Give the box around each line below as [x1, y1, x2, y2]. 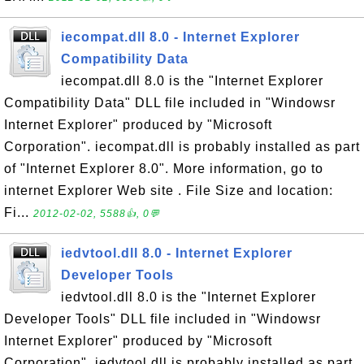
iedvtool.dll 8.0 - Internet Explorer [61, 246, 292, 260]
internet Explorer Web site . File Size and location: [4, 184, 333, 197]
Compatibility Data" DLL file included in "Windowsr [4, 96, 336, 110]
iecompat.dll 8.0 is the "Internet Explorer [61, 74, 323, 88]
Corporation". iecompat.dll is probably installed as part [4, 140, 360, 154]
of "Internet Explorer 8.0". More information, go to [4, 162, 323, 175]
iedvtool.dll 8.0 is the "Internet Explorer [61, 290, 316, 304]
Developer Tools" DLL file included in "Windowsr [4, 312, 321, 326]
